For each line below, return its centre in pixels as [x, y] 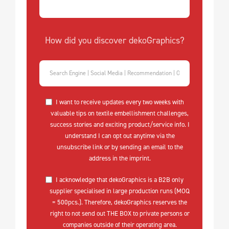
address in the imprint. [120, 158]
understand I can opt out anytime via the [120, 136]
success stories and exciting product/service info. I [120, 125]
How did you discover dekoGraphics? [114, 41]
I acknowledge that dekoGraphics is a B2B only [120, 180]
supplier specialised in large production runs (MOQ [120, 191]
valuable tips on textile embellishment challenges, [120, 113]
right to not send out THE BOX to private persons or [120, 214]
